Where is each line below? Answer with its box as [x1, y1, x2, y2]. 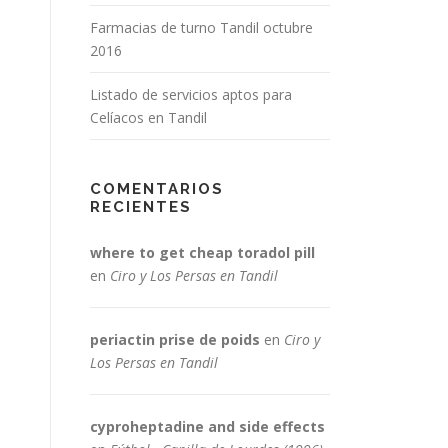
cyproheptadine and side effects [90, 417, 325, 436]
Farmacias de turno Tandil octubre [90, 18, 313, 37]
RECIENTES [90, 198, 192, 216]
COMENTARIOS [90, 180, 224, 198]
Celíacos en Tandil [90, 108, 207, 127]
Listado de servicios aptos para [90, 85, 292, 104]
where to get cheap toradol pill [90, 243, 315, 262]
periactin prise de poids [90, 330, 260, 349]
